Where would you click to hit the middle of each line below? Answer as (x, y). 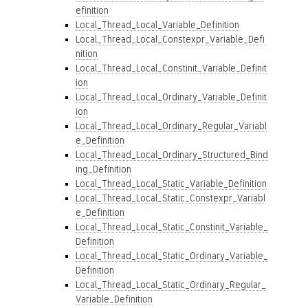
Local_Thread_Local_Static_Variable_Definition (171, 184)
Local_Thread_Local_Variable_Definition (157, 25)
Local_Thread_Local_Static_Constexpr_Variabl (170, 198)
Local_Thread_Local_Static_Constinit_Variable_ (172, 227)
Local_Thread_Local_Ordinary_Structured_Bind (172, 155)
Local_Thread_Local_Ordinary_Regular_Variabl (171, 126)
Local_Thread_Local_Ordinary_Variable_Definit (171, 97)
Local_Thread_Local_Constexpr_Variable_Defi (170, 39)
